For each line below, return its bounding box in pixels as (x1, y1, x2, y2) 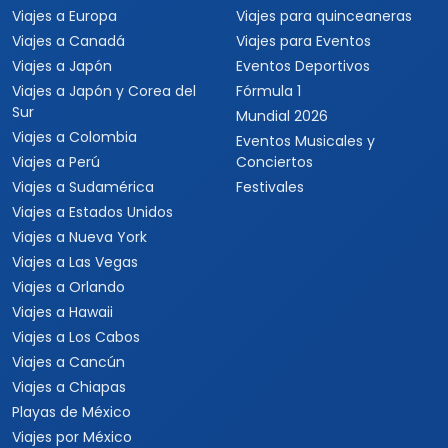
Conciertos (236, 152, 313, 172)
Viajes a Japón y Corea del (12, 81, 196, 101)
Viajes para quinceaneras (236, 6, 412, 26)
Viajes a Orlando (12, 277, 125, 297)
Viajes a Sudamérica (12, 177, 154, 197)
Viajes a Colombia (12, 127, 137, 147)
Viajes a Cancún (12, 352, 125, 372)
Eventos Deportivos (236, 56, 370, 76)
